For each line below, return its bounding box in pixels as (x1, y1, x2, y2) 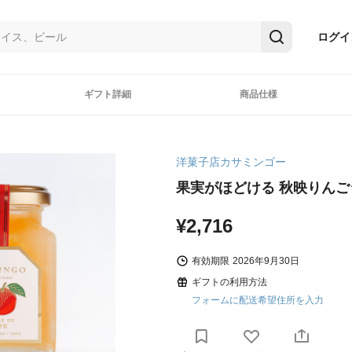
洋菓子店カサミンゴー (176, 156, 286, 168)
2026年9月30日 (233, 255, 299, 266)
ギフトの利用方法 (192, 277, 267, 288)
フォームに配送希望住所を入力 (192, 295, 324, 306)
